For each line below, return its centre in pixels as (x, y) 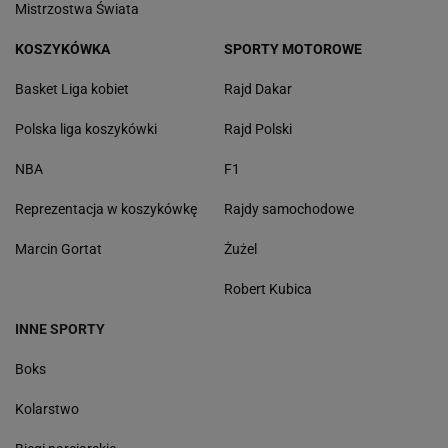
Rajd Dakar (258, 89)
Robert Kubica (268, 289)
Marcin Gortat (58, 249)
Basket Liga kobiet (72, 89)
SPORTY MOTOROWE (293, 49)
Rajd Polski (258, 129)
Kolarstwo (47, 409)
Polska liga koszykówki (86, 129)
